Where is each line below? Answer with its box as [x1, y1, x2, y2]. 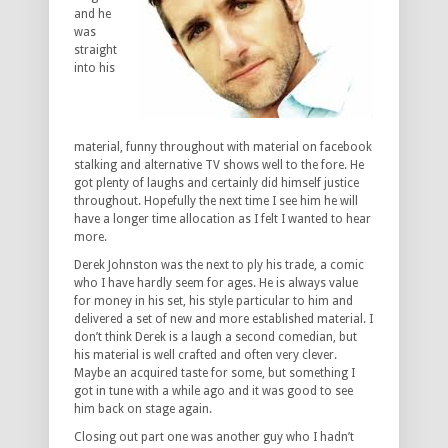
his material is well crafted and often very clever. [74, 348, 337, 363]
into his [74, 61, 115, 76]
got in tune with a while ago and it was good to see [74, 384, 353, 399]
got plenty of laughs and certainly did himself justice [74, 176, 359, 191]
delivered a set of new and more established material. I [74, 312, 373, 327]
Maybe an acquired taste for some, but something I [74, 366, 355, 381]
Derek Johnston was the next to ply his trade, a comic [74, 258, 364, 273]
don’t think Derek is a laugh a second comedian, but [74, 330, 357, 345]
